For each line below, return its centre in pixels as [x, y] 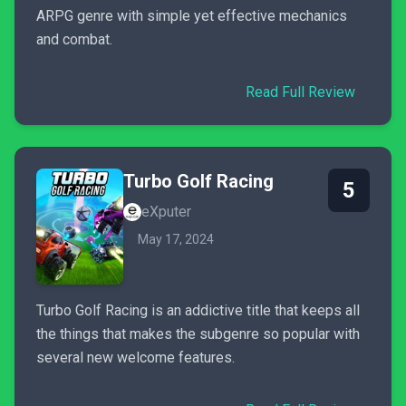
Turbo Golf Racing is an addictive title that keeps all [198, 310]
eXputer [166, 212]
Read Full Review [300, 92]
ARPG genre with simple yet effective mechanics [192, 16]
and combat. [74, 39]
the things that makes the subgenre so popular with [198, 334]
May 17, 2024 [176, 239]
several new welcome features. [135, 358]
